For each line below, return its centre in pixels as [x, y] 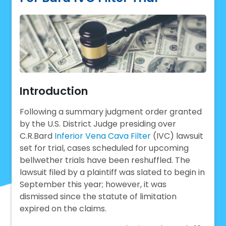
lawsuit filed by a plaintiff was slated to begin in [112, 173]
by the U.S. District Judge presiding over [98, 124]
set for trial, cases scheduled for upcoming [104, 148]
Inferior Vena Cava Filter [103, 136]
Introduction [54, 91]
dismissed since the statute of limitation [98, 197]
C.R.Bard [37, 136]
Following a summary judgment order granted [111, 112]
